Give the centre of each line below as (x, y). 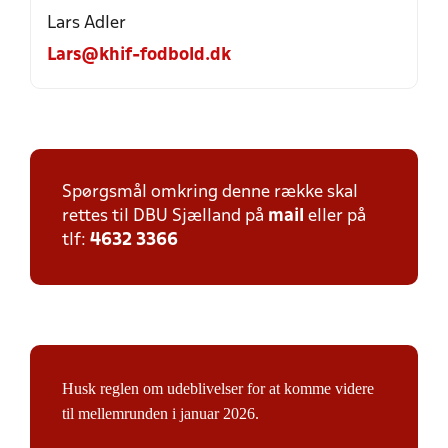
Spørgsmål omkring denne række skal (210, 192)
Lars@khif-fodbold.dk (139, 55)
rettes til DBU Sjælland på (165, 216)
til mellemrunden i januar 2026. (162, 413)
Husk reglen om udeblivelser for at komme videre (218, 388)
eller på (335, 216)
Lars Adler (86, 23)
